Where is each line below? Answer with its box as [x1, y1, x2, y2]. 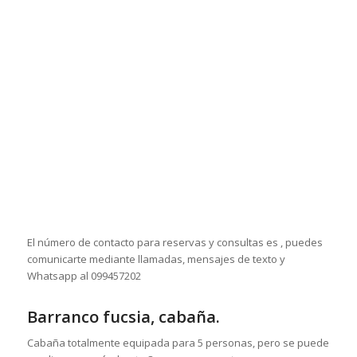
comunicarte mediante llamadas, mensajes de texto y [26, 252, 285, 267]
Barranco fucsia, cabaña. [26, 306, 220, 328]
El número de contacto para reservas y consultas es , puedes [26, 235, 323, 250]
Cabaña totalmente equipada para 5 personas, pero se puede [26, 335, 329, 351]
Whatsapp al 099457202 [26, 269, 141, 284]
